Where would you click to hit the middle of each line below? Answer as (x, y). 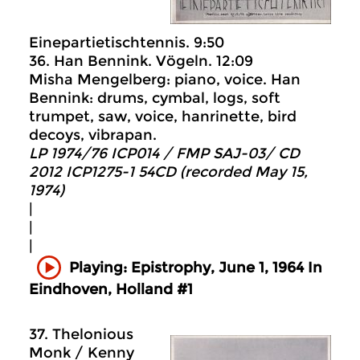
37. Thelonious (81, 335)
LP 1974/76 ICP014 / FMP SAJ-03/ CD (164, 154)
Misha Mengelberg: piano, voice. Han (165, 80)
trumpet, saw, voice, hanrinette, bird (163, 117)
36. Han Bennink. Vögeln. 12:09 (141, 61)
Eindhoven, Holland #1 (111, 290)
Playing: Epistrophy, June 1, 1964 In (196, 267)
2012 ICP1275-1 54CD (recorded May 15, (168, 172)
